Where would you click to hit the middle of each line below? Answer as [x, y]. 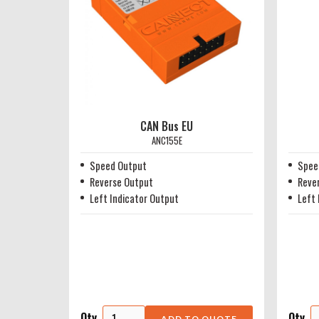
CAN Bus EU [167, 126]
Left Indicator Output [134, 198]
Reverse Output [121, 182]
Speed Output [118, 166]
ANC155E [167, 141]
